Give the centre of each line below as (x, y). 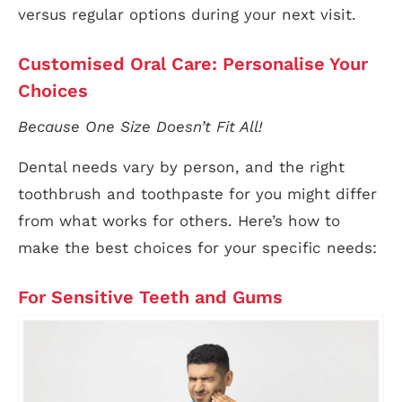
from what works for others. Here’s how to (179, 221)
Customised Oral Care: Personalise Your (193, 64)
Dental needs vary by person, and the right (181, 167)
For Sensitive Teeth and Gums (150, 297)
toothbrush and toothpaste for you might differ (197, 194)
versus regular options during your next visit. (187, 14)
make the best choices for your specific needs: (197, 248)
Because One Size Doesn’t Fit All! (140, 127)
